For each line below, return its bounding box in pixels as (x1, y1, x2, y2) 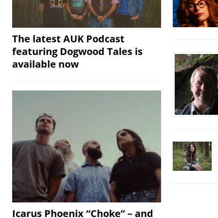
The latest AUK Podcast (12, 32, 125, 45)
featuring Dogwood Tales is (12, 44, 143, 58)
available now (12, 57, 79, 71)
